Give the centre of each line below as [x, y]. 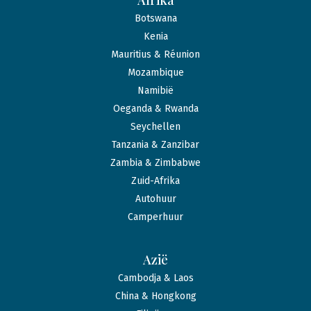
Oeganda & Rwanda [155, 109]
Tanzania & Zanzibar [155, 145]
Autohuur [155, 199]
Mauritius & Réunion [155, 55]
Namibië [155, 91]
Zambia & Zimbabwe [155, 163]
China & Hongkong [155, 296]
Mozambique [155, 73]
